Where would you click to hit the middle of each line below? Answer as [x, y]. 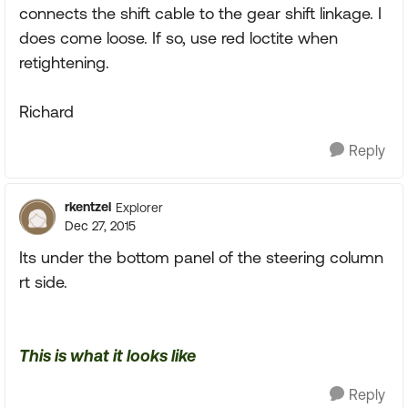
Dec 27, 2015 [100, 226]
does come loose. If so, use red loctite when [178, 38]
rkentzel [88, 207]
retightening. [64, 62]
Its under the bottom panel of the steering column [201, 257]
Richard [46, 112]
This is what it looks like [107, 356]
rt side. [43, 282]
